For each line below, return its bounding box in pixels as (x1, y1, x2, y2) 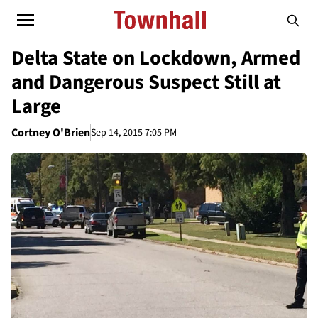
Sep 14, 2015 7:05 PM (91, 125, 177, 140)
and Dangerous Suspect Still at (11, 68, 281, 97)
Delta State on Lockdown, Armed (11, 44, 300, 72)
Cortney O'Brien (11, 125, 90, 141)
